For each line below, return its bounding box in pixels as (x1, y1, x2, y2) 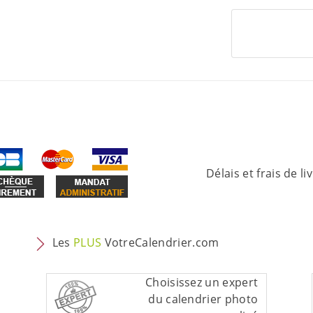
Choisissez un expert (145, 275, 259, 291)
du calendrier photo (148, 291, 259, 307)
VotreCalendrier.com (101, 235, 219, 251)
